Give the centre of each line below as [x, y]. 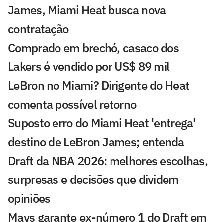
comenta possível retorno [72, 104]
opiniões [29, 198]
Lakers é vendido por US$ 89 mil [89, 66]
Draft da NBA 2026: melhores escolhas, [108, 160]
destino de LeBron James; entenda [96, 141]
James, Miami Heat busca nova [87, 10]
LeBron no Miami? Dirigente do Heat [99, 85]
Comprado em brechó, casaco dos [93, 47]
